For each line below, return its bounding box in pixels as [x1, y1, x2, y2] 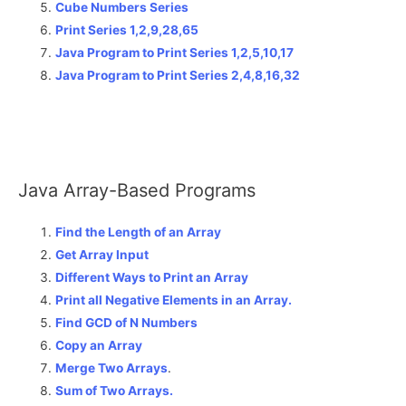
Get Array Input [55, 247, 150, 263]
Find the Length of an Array [55, 225, 222, 240]
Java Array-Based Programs [18, 179, 256, 202]
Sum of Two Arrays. [55, 383, 174, 399]
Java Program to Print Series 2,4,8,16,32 [55, 68, 301, 83]
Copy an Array [55, 338, 143, 353]
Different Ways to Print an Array [55, 270, 249, 285]
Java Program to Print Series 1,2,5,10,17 [55, 45, 295, 61]
